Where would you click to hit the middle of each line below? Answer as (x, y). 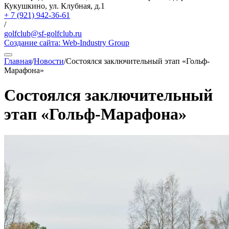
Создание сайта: (33, 43)
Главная (18, 61)
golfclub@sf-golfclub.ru (43, 33)
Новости (49, 61)
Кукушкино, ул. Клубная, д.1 (54, 6)
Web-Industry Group (96, 43)
